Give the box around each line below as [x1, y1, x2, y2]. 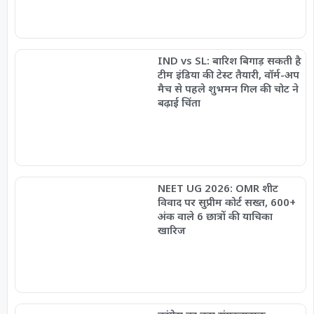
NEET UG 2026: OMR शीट [157, 180, 278, 195]
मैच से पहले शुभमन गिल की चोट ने [157, 81, 299, 96]
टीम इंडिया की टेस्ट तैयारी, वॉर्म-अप [157, 67, 299, 82]
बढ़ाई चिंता [157, 95, 200, 110]
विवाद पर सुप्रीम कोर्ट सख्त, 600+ [157, 194, 296, 209]
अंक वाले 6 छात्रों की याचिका [157, 208, 273, 223]
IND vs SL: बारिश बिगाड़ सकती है [157, 53, 301, 68]
